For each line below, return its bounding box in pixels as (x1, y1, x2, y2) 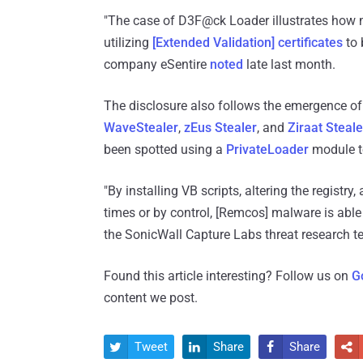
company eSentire (104, 57, 210, 73)
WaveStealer (104, 120, 178, 136)
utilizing (104, 35, 152, 51)
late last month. (243, 57, 335, 73)
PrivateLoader (226, 142, 309, 158)
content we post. (104, 290, 198, 306)
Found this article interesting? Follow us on (104, 268, 352, 284)
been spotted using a (104, 142, 226, 158)
